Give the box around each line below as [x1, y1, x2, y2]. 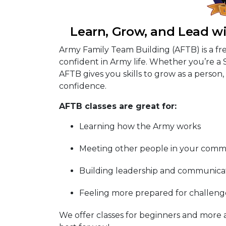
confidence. [59, 81, 106, 91]
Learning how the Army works [79, 122, 201, 131]
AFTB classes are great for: [59, 101, 177, 111]
